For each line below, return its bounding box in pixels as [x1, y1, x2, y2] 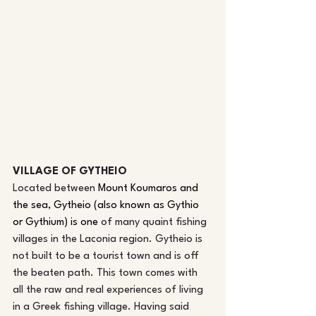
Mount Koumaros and [98, 183, 201, 195]
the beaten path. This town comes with [13, 268, 200, 279]
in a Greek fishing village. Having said [13, 302, 192, 313]
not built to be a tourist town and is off [13, 251, 202, 262]
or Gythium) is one [13, 217, 98, 229]
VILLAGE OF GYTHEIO [13, 166, 127, 178]
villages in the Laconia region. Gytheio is [13, 234, 205, 245]
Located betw [13, 183, 78, 195]
